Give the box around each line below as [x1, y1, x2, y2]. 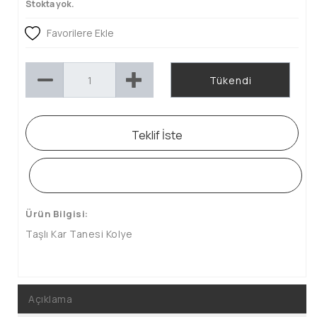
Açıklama [28, 292, 72, 306]
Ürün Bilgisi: [25, 207, 88, 220]
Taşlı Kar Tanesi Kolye [25, 227, 132, 241]
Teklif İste [131, 127, 183, 143]
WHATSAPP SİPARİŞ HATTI [97, 168, 234, 183]
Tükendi [209, 73, 252, 87]
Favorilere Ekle [47, 26, 114, 40]
